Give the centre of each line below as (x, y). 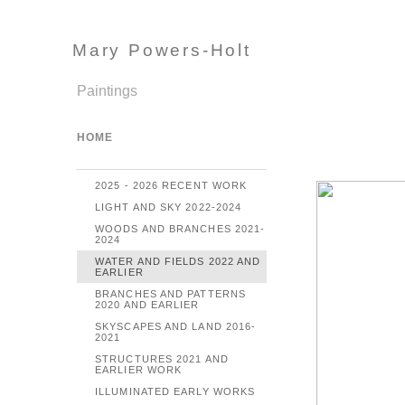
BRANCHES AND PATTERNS (171, 294)
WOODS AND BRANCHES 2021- (180, 229)
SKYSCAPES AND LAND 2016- (176, 326)
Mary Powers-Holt (162, 50)
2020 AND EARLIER (147, 305)
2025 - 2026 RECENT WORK (171, 185)
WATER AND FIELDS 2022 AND (178, 261)
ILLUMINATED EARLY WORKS (175, 391)
